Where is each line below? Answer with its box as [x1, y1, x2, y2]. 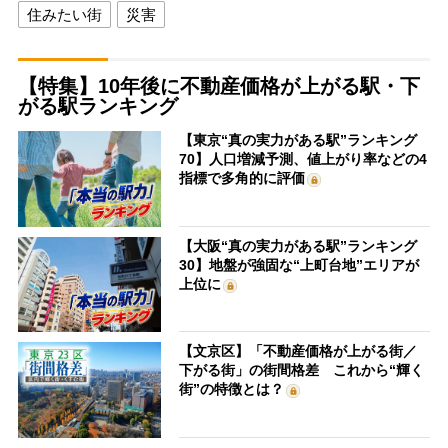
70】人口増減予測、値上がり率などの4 [179, 151, 428, 168]
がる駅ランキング [17, 95, 178, 118]
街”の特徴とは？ [179, 381, 285, 398]
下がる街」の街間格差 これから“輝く [179, 362, 425, 379]
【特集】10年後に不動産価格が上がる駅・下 [17, 75, 420, 98]
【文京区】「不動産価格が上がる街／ [179, 343, 418, 360]
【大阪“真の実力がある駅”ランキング [179, 237, 418, 254]
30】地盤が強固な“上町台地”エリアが [179, 256, 420, 273]
